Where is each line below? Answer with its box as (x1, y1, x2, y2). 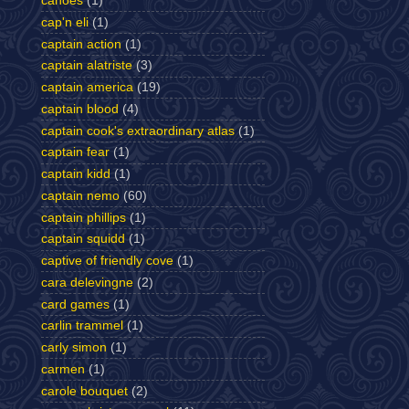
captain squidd (41, 232, 125, 246)
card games (41, 297, 110, 311)
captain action (41, 37, 121, 51)
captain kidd (41, 167, 110, 181)
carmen (41, 362, 85, 376)
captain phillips (41, 210, 126, 225)
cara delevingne (41, 275, 133, 289)
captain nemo (41, 188, 120, 203)
